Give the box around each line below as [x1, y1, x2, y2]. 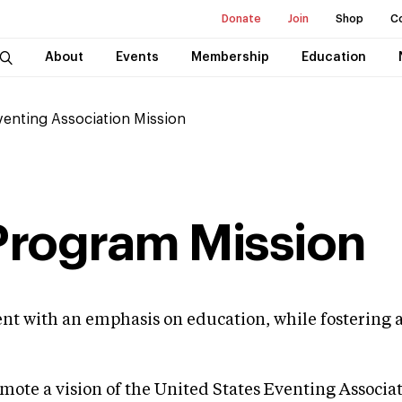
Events [115, 51, 159, 64]
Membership [190, 51, 269, 64]
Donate [222, 13, 261, 24]
